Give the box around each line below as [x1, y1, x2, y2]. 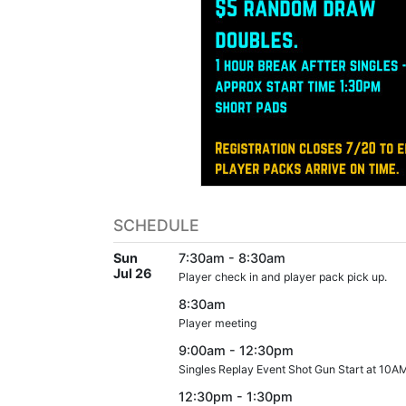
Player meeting [179, 315, 256, 330]
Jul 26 [113, 265, 152, 281]
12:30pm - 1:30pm [179, 388, 293, 404]
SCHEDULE [113, 215, 199, 235]
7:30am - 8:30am [179, 249, 285, 266]
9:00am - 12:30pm [179, 342, 294, 358]
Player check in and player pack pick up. [179, 269, 387, 284]
